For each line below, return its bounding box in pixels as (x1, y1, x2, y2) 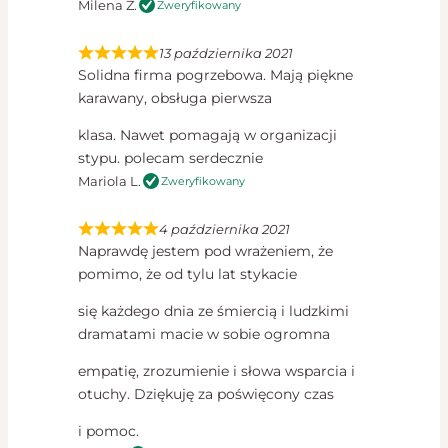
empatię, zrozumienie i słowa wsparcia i (78, 362, 355, 381)
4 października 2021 (159, 221, 291, 238)
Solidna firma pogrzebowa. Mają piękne (78, 66, 353, 85)
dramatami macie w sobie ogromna (78, 325, 330, 344)
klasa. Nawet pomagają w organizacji (78, 126, 337, 145)
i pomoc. (78, 422, 139, 441)
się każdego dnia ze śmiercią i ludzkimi (78, 302, 349, 321)
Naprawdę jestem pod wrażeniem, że (78, 242, 333, 261)
